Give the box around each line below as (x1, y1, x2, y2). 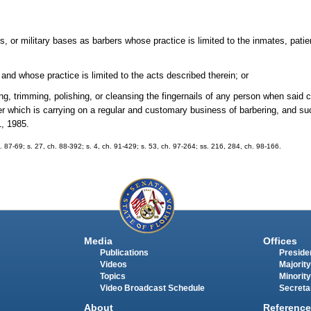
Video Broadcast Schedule (99, 284, 205, 293)
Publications (99, 249, 149, 258)
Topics (99, 272, 126, 281)
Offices (262, 235, 297, 247)
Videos (99, 260, 127, 269)
